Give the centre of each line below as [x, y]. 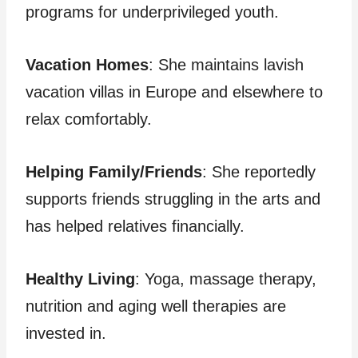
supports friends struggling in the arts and [173, 199]
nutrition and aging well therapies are [156, 306]
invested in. [66, 334]
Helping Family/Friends [114, 172]
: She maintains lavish [226, 65]
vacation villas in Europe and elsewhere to [174, 92]
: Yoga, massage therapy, [226, 279]
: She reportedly [259, 172]
